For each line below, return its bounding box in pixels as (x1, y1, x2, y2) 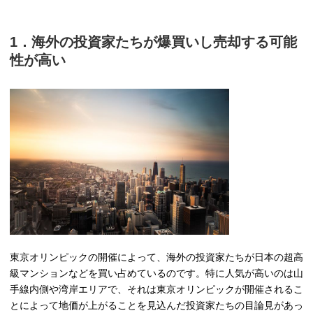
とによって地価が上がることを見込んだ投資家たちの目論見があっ (10, 299, 303, 311)
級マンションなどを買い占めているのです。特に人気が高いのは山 (10, 267, 303, 279)
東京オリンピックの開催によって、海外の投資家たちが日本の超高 (10, 251, 303, 263)
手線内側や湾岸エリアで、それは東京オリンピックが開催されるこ (10, 283, 303, 295)
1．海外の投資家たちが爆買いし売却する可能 (10, 34, 297, 50)
